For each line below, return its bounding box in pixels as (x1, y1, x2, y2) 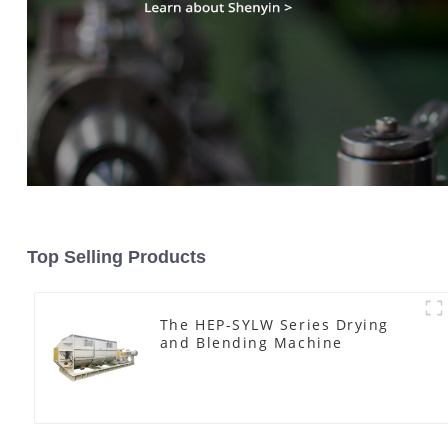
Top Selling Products (26, 246, 206, 267)
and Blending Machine (159, 332, 343, 352)
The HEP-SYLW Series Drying (159, 314, 389, 334)
